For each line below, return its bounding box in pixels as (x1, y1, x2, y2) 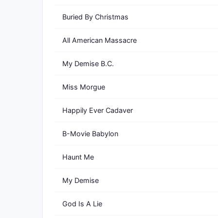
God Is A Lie (62, 200, 102, 208)
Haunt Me (62, 153, 94, 161)
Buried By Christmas (62, 13, 128, 21)
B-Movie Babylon (62, 129, 118, 138)
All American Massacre (62, 36, 137, 44)
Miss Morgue (62, 83, 105, 91)
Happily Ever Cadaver (62, 106, 133, 114)
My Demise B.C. (62, 59, 114, 68)
